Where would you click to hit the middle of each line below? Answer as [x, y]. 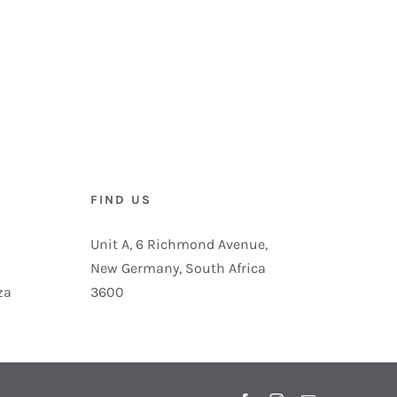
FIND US [121, 200]
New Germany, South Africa [178, 269]
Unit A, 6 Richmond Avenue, [179, 245]
